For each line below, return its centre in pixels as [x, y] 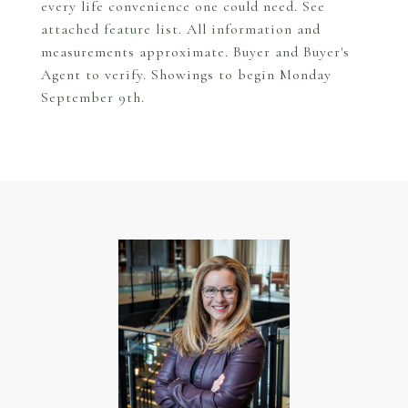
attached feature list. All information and [181, 29]
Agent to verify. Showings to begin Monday [186, 75]
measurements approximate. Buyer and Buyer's [195, 52]
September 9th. [93, 97]
